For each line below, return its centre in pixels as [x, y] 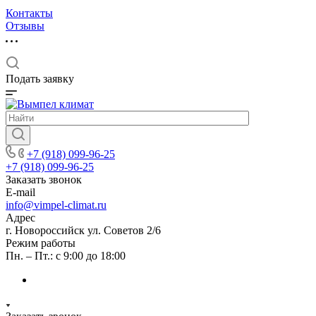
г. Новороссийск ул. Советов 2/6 [83, 230]
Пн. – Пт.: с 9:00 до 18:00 [66, 256]
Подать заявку [40, 79]
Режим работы [41, 243]
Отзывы [25, 26]
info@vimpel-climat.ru [56, 205]
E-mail [20, 192]
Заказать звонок [44, 180]
